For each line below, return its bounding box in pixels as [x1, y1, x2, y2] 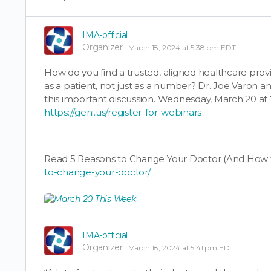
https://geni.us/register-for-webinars [44, 106, 202, 118]
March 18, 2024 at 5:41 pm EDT [128, 243, 234, 252]
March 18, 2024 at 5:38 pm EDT [128, 42, 236, 52]
